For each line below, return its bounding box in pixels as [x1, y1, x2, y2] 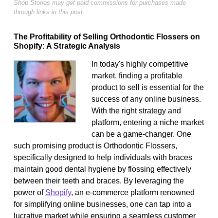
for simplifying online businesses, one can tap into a [14, 200, 191, 208]
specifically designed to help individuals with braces [14, 153, 192, 162]
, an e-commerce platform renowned [71, 188, 195, 197]
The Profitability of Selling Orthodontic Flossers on [14, 32, 200, 41]
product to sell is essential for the [91, 83, 204, 91]
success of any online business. [91, 94, 201, 103]
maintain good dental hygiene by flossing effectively [14, 164, 191, 173]
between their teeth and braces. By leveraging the [14, 176, 184, 185]
